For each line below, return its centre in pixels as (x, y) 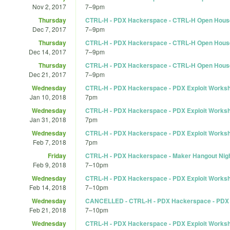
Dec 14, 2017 (47, 51)
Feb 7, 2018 (50, 142)
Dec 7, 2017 (49, 29)
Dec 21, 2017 (47, 74)
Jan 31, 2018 (48, 119)
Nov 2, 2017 (49, 6)
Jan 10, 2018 (48, 97)
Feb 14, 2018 (48, 187)
